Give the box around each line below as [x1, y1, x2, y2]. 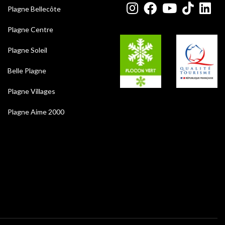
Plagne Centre [8, 25, 53, 34]
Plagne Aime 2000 [8, 107, 64, 117]
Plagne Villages [8, 87, 55, 96]
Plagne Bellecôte [8, 5, 61, 14]
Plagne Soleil [8, 46, 47, 55]
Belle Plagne [8, 66, 46, 75]
